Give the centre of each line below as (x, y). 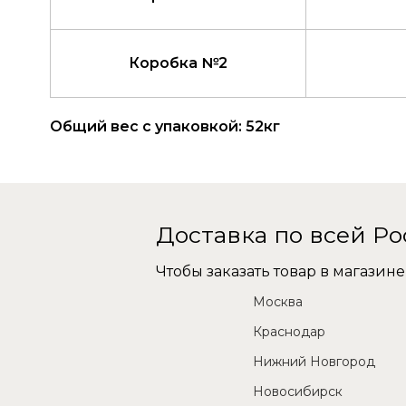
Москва (278, 301)
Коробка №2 (178, 63)
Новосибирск (298, 391)
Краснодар (289, 331)
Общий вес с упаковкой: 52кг (165, 126)
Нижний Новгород (314, 361)
